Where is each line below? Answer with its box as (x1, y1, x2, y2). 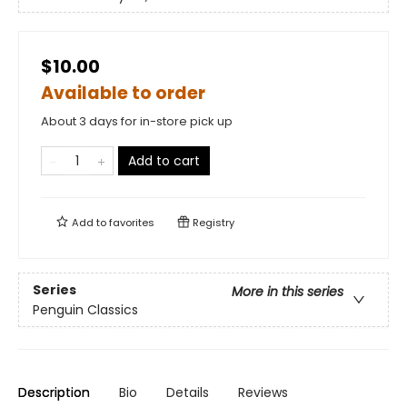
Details (166, 383, 209, 402)
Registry (190, 215, 234, 231)
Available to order (41, 81, 205, 106)
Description (18, 383, 90, 402)
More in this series (232, 282, 343, 301)
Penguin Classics (33, 300, 138, 319)
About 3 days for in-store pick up (41, 113, 233, 131)
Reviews (238, 383, 288, 402)
